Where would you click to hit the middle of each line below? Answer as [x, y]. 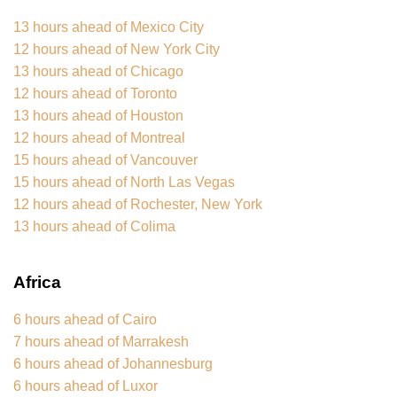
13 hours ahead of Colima [94, 227]
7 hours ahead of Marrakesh [101, 341]
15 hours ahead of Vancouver [105, 160]
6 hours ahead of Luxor [86, 385]
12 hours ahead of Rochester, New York [138, 205]
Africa [37, 283]
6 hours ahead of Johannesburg [113, 363]
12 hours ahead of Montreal [99, 138]
